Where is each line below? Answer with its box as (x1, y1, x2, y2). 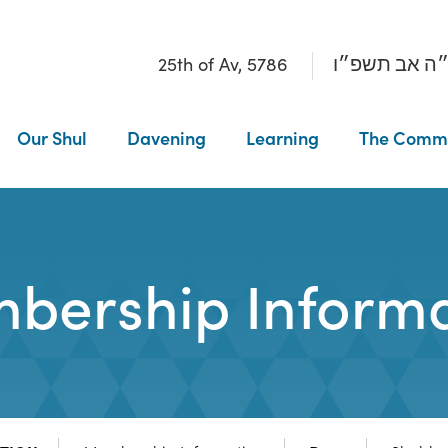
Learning (245, 125, 319, 150)
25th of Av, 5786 (157, 52, 288, 76)
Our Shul (16, 125, 87, 150)
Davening (126, 125, 206, 150)
